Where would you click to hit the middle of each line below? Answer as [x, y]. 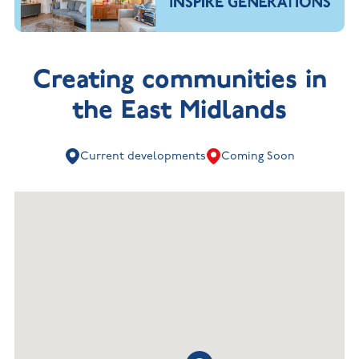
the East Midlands [179, 109]
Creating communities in [179, 79]
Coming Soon [258, 155]
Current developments [143, 155]
